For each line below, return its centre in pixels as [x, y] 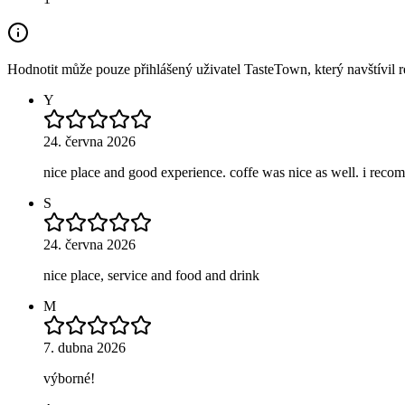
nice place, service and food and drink [151, 275]
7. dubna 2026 [85, 347]
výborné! [69, 378]
